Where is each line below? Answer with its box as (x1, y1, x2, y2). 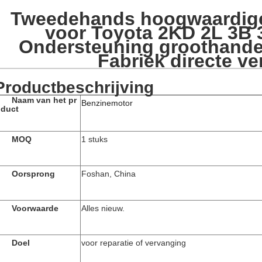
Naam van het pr (12, 95, 77, 105)
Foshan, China (81, 169, 136, 178)
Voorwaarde (12, 204, 58, 213)
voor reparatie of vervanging (81, 238, 186, 247)
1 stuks (81, 135, 108, 144)
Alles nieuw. (81, 204, 125, 213)
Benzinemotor (81, 98, 133, 108)
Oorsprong (12, 169, 55, 178)
